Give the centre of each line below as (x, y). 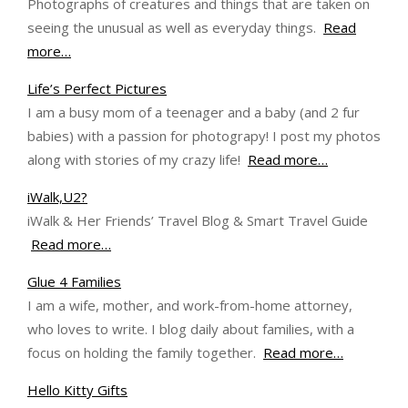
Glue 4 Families (74, 281)
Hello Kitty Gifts (77, 390)
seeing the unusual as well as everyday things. (175, 27)
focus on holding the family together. (145, 352)
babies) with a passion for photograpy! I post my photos (204, 136)
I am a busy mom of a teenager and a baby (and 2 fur (194, 112)
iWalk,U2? (57, 197)
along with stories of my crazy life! (138, 159)
